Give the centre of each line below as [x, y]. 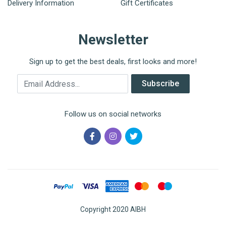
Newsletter [113, 40]
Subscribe [160, 84]
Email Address [42, 80]
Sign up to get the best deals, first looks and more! [113, 62]
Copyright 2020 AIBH [113, 209]
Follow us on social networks [113, 114]
